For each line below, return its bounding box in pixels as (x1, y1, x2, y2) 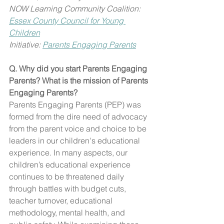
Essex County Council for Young (9, 15, 125, 25)
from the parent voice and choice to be (9, 123, 148, 133)
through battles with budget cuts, (9, 183, 128, 193)
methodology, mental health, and (9, 207, 127, 217)
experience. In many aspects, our (9, 147, 129, 157)
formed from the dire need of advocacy (9, 111, 149, 121)
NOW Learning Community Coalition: (9, 3, 142, 13)
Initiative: (9, 39, 42, 49)
